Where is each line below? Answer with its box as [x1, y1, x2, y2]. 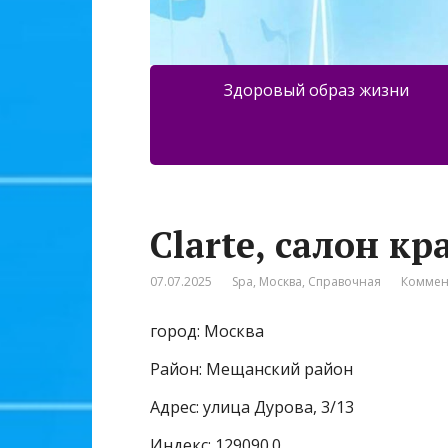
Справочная [308, 273, 381, 291]
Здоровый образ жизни [223, 79, 409, 102]
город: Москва [150, 320, 264, 343]
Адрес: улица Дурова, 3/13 [150, 396, 354, 419]
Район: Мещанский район [150, 358, 353, 381]
